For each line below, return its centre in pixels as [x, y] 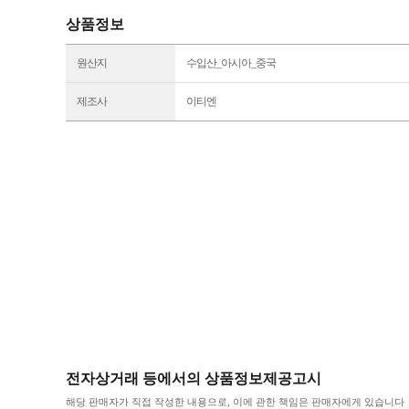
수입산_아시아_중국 [231, 63]
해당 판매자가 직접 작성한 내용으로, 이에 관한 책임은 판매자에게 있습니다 [235, 402]
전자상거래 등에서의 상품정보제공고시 [194, 378]
